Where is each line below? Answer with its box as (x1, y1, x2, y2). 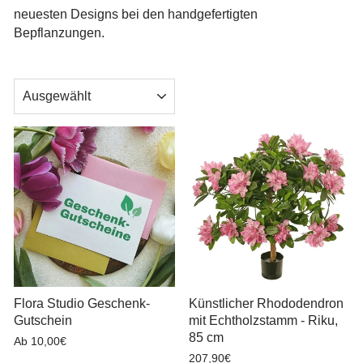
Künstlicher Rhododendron (188, 297, 344, 310)
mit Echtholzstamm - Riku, (188, 314, 338, 327)
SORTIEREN (13, 79, 102, 91)
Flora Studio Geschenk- (14, 297, 150, 310)
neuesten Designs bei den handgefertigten (14, 6, 258, 21)
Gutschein (14, 314, 72, 327)
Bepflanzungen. (14, 25, 105, 40)
